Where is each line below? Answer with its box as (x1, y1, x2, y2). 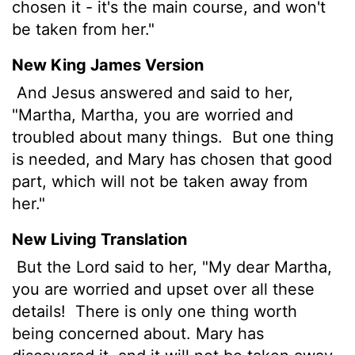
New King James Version (12, 55, 204, 74)
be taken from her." (12, 19, 155, 39)
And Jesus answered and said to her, (12, 82, 293, 102)
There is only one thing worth (71, 301, 297, 321)
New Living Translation (12, 229, 187, 249)
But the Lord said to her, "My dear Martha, (12, 257, 332, 277)
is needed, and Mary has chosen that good (12, 149, 332, 169)
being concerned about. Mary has (12, 323, 264, 343)
